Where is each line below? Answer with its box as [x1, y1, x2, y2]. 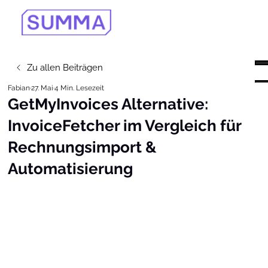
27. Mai [31, 84, 54, 93]
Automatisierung [8, 160, 133, 178]
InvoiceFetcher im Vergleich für [8, 117, 242, 135]
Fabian [8, 84, 31, 93]
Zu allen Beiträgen [27, 62, 103, 73]
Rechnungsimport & [8, 138, 157, 157]
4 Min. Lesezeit [54, 84, 105, 93]
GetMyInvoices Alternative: [8, 95, 209, 114]
